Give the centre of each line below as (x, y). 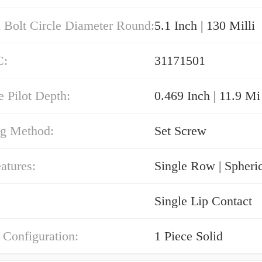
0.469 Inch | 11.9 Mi (207, 96)
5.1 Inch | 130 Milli (205, 25)
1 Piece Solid (189, 236)
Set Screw (180, 131)
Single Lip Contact (203, 201)
